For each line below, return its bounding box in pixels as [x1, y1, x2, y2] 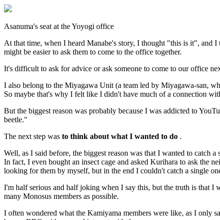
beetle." [4, 115, 27, 124]
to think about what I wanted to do [62, 132, 178, 140]
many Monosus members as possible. [4, 192, 119, 200]
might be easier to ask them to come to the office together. [4, 47, 182, 56]
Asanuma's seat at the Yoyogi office [4, 22, 114, 30]
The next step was [4, 132, 62, 140]
